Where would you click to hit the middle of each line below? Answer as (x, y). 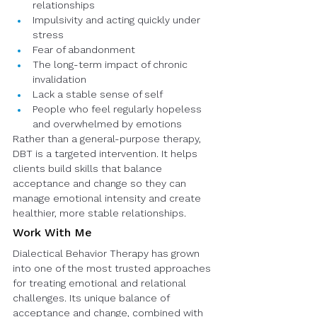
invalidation (59, 80)
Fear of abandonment (84, 50)
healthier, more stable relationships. (99, 214)
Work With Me (52, 234)
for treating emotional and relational (101, 284)
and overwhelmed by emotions (107, 125)
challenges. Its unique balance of (92, 299)
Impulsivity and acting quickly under (118, 21)
